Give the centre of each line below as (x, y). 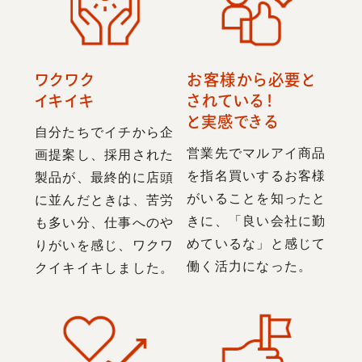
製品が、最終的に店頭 (104, 177)
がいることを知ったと (257, 198)
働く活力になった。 (250, 266)
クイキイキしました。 (104, 267)
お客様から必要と (251, 79)
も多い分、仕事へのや (104, 222)
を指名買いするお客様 (257, 175)
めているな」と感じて (257, 243)
